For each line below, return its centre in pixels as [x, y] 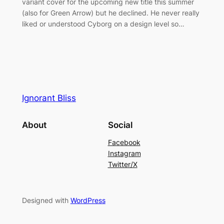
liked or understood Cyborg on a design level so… [103, 23]
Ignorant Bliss [49, 98]
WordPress [88, 200]
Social [120, 125]
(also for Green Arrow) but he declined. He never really [110, 12]
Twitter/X [122, 164]
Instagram [124, 153]
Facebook [124, 142]
